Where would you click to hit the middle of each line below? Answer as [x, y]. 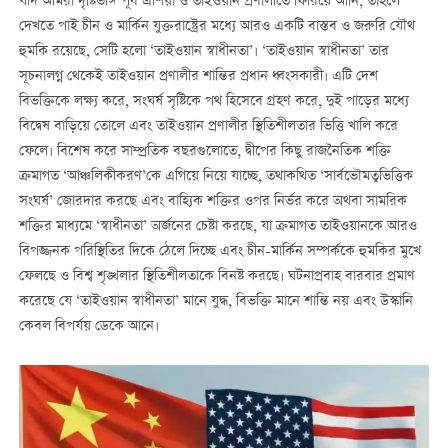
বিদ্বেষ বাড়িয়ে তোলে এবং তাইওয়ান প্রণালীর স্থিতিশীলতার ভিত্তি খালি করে [208, 126]
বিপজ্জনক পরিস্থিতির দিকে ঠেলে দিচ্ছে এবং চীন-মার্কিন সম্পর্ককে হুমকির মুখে [219, 251]
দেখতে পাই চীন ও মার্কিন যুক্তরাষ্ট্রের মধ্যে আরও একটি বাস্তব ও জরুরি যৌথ [216, 26]
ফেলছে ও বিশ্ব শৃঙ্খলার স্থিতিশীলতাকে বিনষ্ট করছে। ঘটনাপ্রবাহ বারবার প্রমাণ [216, 276]
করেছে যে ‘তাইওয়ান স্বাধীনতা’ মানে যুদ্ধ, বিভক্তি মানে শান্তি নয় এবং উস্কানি [215, 301]
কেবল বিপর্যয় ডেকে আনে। [88, 326]
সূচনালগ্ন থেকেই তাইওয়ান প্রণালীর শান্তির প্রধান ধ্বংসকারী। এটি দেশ [198, 76]
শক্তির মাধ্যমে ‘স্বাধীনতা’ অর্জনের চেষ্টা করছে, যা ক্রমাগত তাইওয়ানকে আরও [217, 226]
